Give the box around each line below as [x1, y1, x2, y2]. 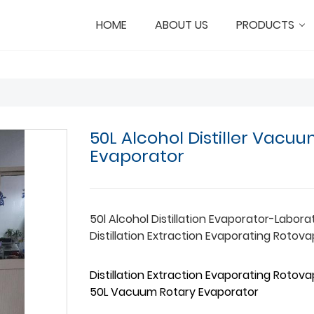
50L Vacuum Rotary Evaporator [90, 284, 259, 300]
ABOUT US [155, 17, 208, 33]
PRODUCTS [236, 17, 294, 33]
